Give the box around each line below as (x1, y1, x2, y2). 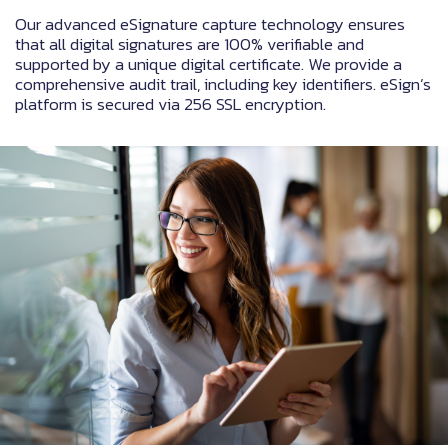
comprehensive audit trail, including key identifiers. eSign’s (15, 71, 431, 98)
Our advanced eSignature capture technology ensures (15, 11, 405, 38)
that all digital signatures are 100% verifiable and (15, 31, 364, 58)
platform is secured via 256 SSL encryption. (15, 91, 326, 118)
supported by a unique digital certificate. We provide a (15, 51, 402, 78)
